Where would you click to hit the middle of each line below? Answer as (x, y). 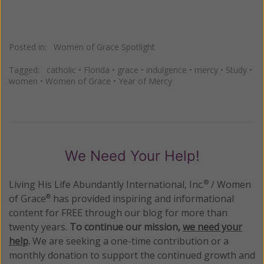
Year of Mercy (145, 81)
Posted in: (31, 47)
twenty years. (39, 227)
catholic (61, 70)
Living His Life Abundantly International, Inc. (106, 184)
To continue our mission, (126, 227)
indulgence (166, 70)
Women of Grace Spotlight (104, 47)
